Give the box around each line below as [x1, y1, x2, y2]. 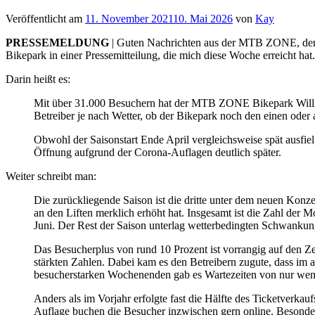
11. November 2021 [85, 12, 173, 25]
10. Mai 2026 [173, 12, 233, 25]
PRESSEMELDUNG [6, 36, 112, 49]
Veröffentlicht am [6, 12, 85, 25]
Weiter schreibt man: [6, 169, 96, 182]
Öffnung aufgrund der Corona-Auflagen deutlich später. [34, 146, 281, 158]
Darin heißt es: [6, 72, 70, 85]
